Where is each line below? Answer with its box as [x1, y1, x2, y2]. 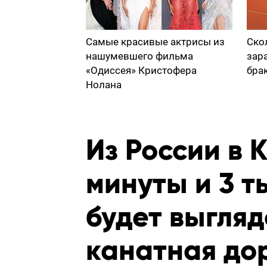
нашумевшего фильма [86, 50, 193, 62]
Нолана [86, 79, 122, 91]
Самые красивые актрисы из [86, 36, 225, 48]
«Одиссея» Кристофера [86, 64, 197, 76]
